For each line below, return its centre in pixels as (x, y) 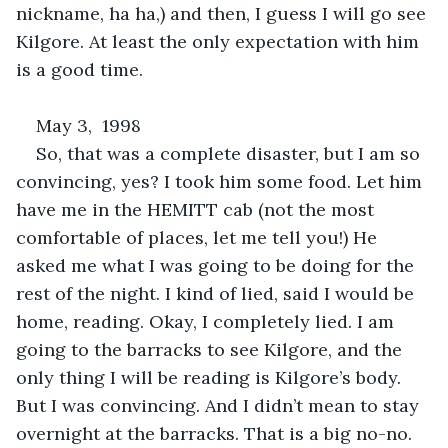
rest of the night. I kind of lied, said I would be (217, 293)
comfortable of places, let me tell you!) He (199, 237)
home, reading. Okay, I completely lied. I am (207, 321)
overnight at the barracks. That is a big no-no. (216, 433)
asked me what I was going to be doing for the (217, 265)
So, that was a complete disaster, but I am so (230, 153)
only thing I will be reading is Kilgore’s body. (211, 377)
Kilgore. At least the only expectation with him (220, 41)
